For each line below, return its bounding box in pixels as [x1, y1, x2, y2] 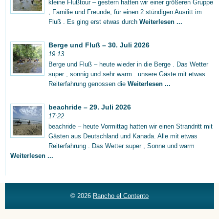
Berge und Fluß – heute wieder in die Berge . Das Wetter [48, 60, 208, 68]
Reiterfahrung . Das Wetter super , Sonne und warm [48, 142, 195, 150]
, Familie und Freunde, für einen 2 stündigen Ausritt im [48, 8, 202, 16]
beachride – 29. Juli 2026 [48, 103, 131, 111]
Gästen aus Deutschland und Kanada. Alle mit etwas [48, 132, 197, 140]
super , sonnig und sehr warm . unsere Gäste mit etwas [48, 70, 205, 78]
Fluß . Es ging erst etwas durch [48, 18, 139, 25]
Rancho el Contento [93, 192, 149, 199]
